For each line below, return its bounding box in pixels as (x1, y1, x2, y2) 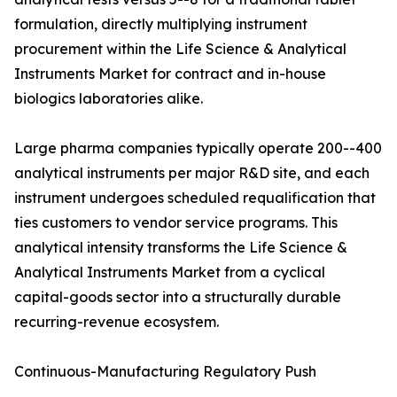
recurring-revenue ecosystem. (14, 313, 219, 331)
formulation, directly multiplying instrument (14, 15, 307, 34)
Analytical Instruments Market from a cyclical (14, 263, 325, 282)
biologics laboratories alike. (14, 90, 203, 108)
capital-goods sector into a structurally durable (14, 288, 341, 307)
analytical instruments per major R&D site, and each (14, 164, 370, 183)
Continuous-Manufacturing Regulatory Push (14, 362, 316, 381)
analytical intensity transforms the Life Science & (14, 238, 347, 257)
